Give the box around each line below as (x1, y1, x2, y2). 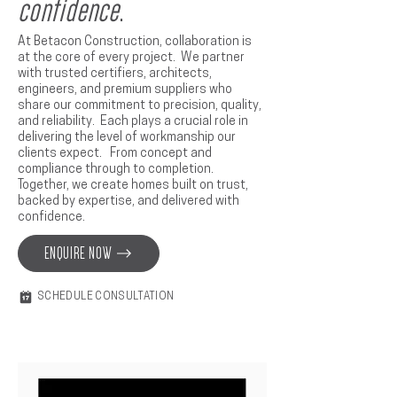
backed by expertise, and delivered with (18, 195, 239, 208)
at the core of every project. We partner (18, 51, 245, 65)
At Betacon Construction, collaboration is (18, 35, 252, 49)
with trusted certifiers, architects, (18, 67, 212, 81)
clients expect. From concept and (18, 147, 212, 160)
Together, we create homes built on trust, (18, 179, 248, 192)
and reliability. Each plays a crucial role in (18, 115, 248, 128)
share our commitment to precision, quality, (18, 99, 261, 113)
